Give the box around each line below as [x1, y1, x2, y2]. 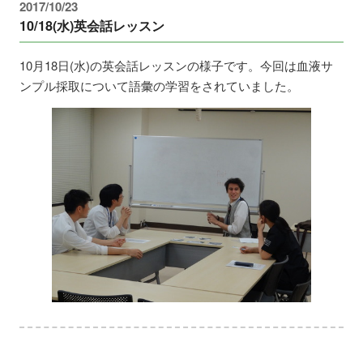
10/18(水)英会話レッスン [19, 15, 165, 35]
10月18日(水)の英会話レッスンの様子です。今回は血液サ [19, 56, 334, 74]
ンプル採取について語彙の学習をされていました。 [19, 76, 300, 94]
